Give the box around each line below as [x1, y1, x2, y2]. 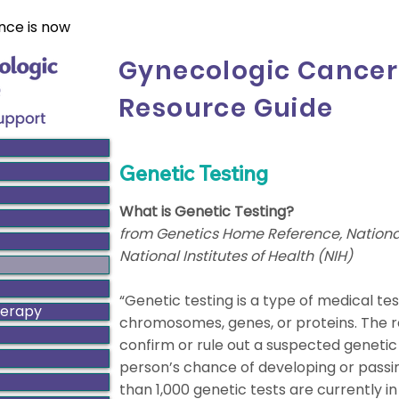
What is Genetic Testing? [119, 201, 294, 222]
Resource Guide [118, 91, 334, 126]
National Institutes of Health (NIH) [119, 246, 353, 266]
